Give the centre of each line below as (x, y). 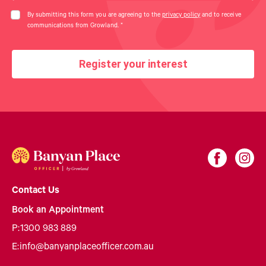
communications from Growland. (74, 26)
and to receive (221, 15)
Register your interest (133, 64)
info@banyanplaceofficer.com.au (87, 248)
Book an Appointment (58, 211)
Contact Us (36, 191)
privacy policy (181, 15)
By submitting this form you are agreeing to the (95, 15)
